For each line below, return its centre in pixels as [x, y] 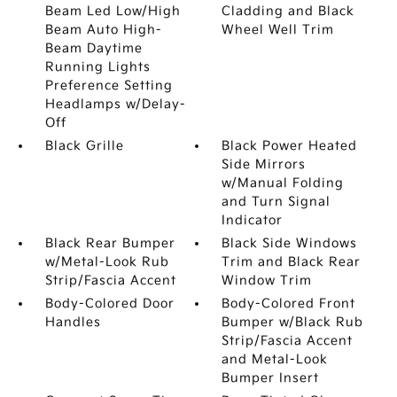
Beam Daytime [93, 48]
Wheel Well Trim [278, 30]
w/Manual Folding [283, 183]
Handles [73, 322]
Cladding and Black [288, 11]
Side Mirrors [264, 164]
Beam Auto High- [103, 30]
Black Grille [84, 146]
